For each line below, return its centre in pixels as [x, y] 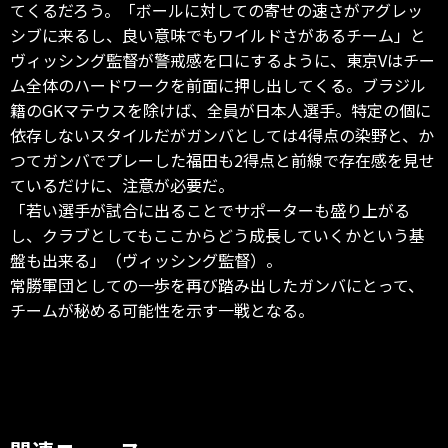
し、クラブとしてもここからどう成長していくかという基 [217, 234]
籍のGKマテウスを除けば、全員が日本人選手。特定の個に [220, 109]
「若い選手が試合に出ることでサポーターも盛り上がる [210, 209]
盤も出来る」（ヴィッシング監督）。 [146, 259]
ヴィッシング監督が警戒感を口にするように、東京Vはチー [222, 59]
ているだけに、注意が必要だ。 [122, 184]
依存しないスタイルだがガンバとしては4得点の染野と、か [222, 134]
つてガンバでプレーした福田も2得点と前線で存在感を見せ [222, 159]
